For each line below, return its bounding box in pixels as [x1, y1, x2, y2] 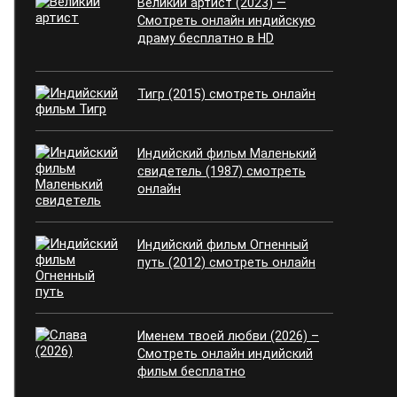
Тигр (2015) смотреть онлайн [137, 87, 315, 101]
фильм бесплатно [137, 364, 245, 378]
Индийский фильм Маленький [137, 146, 316, 160]
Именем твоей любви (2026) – [137, 329, 319, 343]
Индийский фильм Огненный [137, 237, 308, 252]
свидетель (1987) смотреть [137, 164, 306, 178]
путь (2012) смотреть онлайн [137, 255, 315, 269]
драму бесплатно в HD [137, 31, 274, 45]
